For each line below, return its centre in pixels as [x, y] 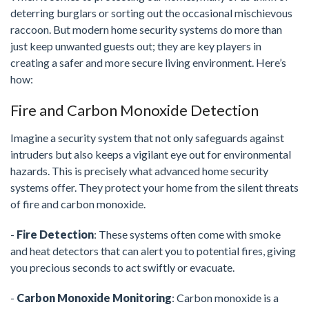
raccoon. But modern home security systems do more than [146, 30]
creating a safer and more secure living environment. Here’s [148, 63]
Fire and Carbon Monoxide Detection [134, 110]
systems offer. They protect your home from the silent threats [154, 188]
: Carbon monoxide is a [225, 298]
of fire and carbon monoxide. [78, 204]
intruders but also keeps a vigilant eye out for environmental [151, 154]
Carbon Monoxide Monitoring [94, 298]
